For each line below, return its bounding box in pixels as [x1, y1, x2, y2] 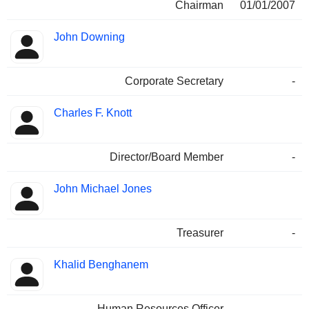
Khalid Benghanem [54, 259, 148, 271]
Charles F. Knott [54, 107, 132, 119]
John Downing [54, 31, 125, 43]
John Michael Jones [54, 183, 152, 195]
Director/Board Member [110, 151, 223, 163]
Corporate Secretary [125, 75, 223, 88]
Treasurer [177, 227, 223, 239]
